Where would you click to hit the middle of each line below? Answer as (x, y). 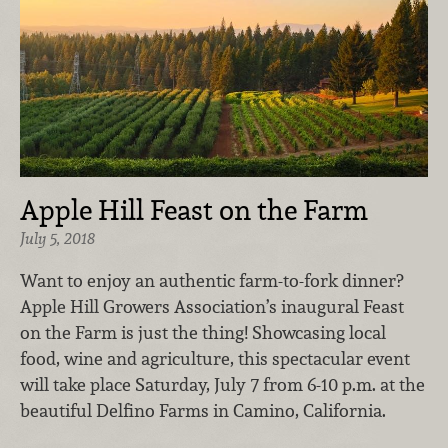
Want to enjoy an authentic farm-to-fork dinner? (211, 280)
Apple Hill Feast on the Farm (194, 210)
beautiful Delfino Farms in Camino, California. (205, 410)
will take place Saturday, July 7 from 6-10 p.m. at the (222, 384)
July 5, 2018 (57, 239)
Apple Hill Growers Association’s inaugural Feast (212, 306)
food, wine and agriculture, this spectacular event (215, 358)
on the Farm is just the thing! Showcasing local (203, 332)
